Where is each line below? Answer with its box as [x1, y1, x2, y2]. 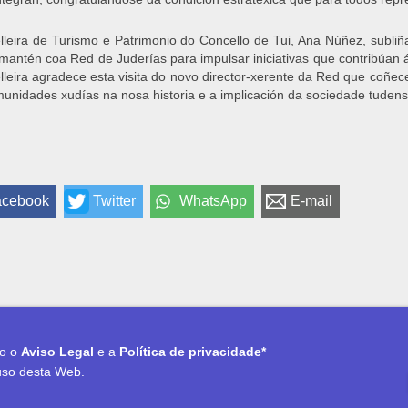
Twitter [92, 193, 136, 209]
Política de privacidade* [119, 344, 267, 359]
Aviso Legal [21, 344, 95, 359]
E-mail [290, 193, 332, 209]
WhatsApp [178, 193, 247, 209]
